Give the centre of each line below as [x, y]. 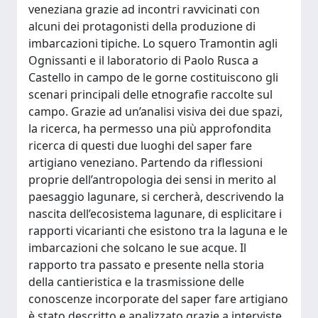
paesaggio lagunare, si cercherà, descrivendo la [156, 197]
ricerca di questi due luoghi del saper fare [140, 146]
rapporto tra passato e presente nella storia [146, 265]
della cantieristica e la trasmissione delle [136, 282]
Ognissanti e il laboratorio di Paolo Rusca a [143, 60]
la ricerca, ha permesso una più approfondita [150, 128]
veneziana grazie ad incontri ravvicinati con [144, 9]
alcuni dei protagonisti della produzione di [142, 26]
